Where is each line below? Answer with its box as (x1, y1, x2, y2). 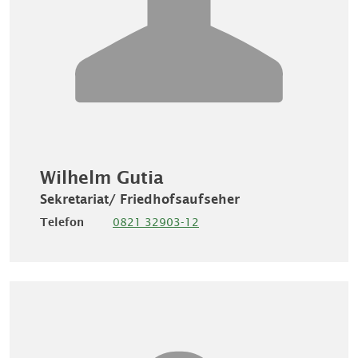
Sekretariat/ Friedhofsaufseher (40, 192, 240, 207)
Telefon (40, 216, 84, 229)
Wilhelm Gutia (40, 168, 164, 188)
